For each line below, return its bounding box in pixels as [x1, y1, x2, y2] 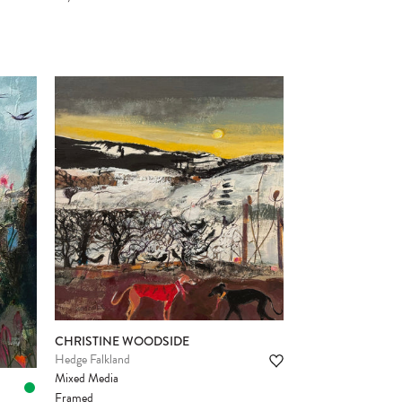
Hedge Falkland [55, 349, 130, 369]
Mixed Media [55, 368, 118, 388]
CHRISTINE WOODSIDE [55, 331, 189, 350]
